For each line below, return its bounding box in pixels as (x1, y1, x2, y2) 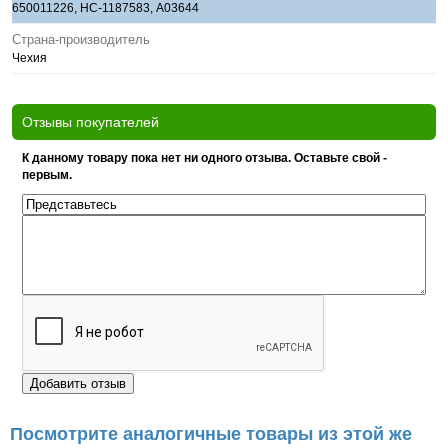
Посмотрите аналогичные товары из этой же (10, 424, 412, 444)
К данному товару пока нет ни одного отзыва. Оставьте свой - (22, 151, 387, 165)
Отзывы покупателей (22, 114, 159, 130)
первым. (22, 168, 72, 182)
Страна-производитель (12, 32, 150, 47)
